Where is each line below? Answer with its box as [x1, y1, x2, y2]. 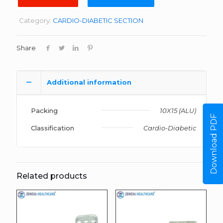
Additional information [47, 78, 131, 86]
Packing [31, 106, 58, 114]
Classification [31, 123, 74, 132]
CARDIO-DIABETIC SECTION [53, 16, 143, 24]
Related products [16, 171, 87, 181]
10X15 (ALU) [160, 106, 196, 114]
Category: [19, 16, 53, 24]
